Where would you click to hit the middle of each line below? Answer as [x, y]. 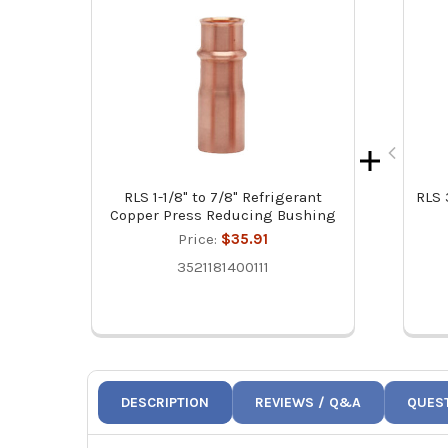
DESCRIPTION [165, 403]
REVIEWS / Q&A [308, 403]
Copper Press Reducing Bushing [222, 215]
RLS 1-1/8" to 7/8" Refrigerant [222, 197]
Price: [199, 239]
